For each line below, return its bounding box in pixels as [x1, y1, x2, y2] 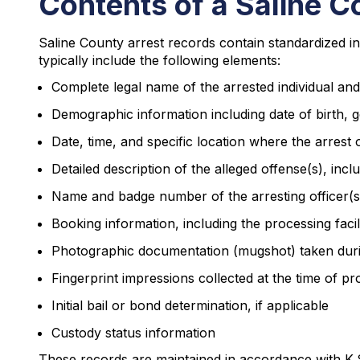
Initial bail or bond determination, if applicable [51, 297, 329, 313]
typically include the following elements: [39, 52, 280, 68]
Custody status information [51, 325, 215, 341]
